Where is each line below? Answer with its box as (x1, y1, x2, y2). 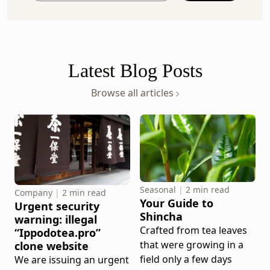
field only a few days (140, 252, 232, 266)
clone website (14, 238, 89, 253)
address (27, 30, 63, 44)
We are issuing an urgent (14, 253, 129, 266)
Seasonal (140, 183, 176, 195)
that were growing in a (140, 237, 243, 251)
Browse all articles (90, 86, 176, 100)
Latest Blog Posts (67, 60, 202, 82)
